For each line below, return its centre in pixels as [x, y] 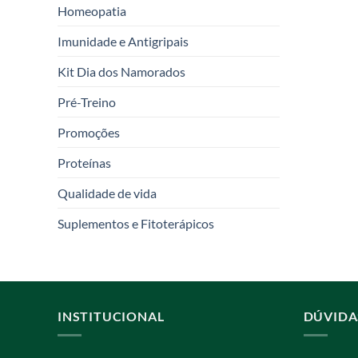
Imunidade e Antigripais [123, 41]
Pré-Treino [87, 101]
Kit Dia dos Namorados [121, 71]
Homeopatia [92, 10]
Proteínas [84, 162]
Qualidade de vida [107, 193]
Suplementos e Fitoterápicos [136, 223]
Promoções [89, 132]
